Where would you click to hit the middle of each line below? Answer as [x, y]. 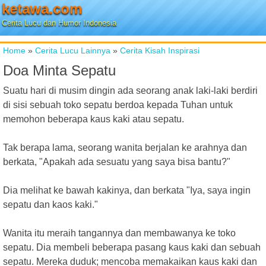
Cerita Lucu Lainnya [73, 50]
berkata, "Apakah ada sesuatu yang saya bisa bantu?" [117, 162]
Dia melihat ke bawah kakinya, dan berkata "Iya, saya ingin [127, 190]
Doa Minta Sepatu [59, 70]
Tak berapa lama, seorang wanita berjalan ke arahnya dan [125, 148]
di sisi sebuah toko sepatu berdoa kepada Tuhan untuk [118, 105]
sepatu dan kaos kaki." [50, 205]
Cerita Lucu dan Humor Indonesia [59, 23]
